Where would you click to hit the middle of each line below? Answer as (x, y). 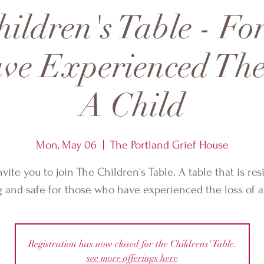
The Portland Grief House (169, 145)
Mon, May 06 (66, 145)
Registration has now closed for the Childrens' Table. (132, 244)
